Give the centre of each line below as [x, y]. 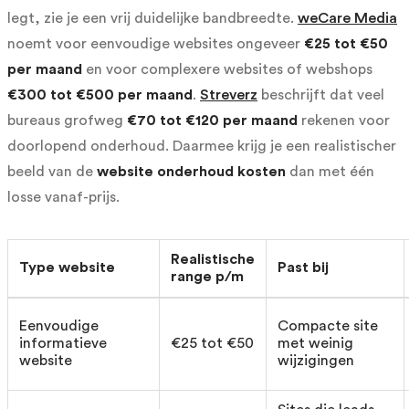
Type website [67, 268]
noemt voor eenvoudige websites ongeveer [156, 44]
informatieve [63, 344]
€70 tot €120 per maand [212, 121]
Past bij [303, 268]
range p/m [207, 277]
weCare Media [347, 19]
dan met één [330, 172]
